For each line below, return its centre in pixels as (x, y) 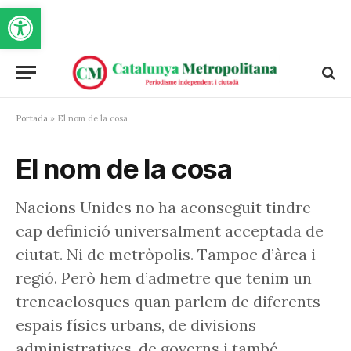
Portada (32, 118)
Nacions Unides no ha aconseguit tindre (163, 207)
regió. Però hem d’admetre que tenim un (164, 278)
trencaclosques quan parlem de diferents (168, 301)
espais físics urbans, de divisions (136, 325)
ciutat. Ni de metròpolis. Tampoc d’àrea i (166, 254)
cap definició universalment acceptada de (170, 231)
